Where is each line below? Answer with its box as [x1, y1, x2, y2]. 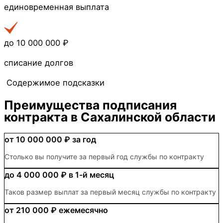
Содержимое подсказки [6, 78, 105, 88]
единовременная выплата [4, 2, 109, 12]
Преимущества [4, 97, 103, 112]
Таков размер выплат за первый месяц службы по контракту [4, 188, 216, 197]
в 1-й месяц [69, 170, 114, 180]
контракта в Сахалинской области [4, 109, 216, 124]
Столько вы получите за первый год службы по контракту [4, 152, 204, 161]
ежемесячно [59, 205, 108, 216]
